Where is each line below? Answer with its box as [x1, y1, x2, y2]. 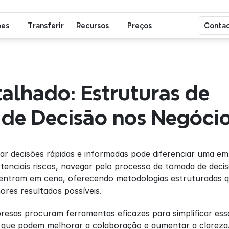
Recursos [76, 21, 109, 29]
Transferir [28, 21, 64, 29]
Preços [127, 21, 152, 29]
